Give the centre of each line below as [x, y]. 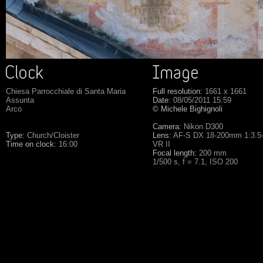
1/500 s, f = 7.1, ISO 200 [195, 162]
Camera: [167, 127]
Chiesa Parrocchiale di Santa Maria [66, 91]
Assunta [20, 100]
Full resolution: [178, 91]
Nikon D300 [202, 127]
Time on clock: [31, 144]
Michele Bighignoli [192, 109]
